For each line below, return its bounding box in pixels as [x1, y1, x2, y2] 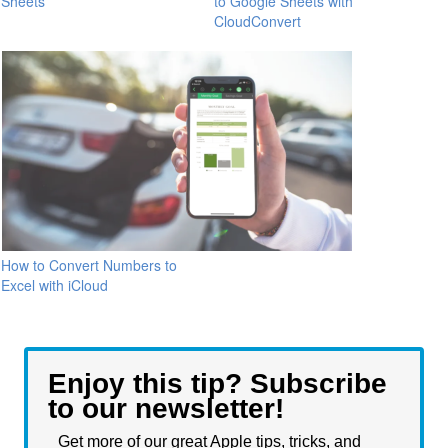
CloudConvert [214, 10, 301, 31]
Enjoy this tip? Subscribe [48, 367, 387, 399]
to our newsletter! [48, 392, 284, 424]
